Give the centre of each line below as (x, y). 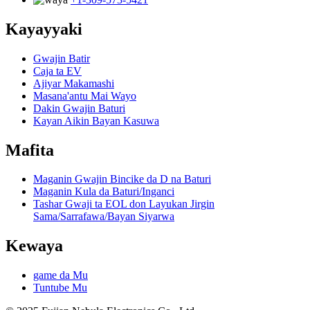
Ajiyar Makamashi (74, 83)
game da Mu (61, 275)
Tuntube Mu (60, 288)
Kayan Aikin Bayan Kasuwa (96, 120)
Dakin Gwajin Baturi (79, 108)
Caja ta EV (57, 71)
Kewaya (34, 246)
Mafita (30, 150)
